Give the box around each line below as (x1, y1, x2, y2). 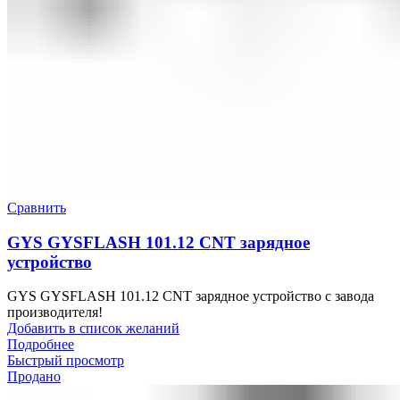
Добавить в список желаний (7, 321, 179, 337)
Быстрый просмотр (7, 353, 124, 369)
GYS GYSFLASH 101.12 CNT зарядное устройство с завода (7, 288, 374, 304)
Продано (7, 369, 61, 385)
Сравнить (7, 199, 66, 215)
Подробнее (7, 337, 74, 353)
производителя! (7, 304, 103, 321)
